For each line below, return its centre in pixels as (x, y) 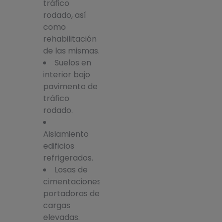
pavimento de (70, 86)
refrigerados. (68, 158)
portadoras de (71, 193)
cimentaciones (72, 181)
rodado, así (64, 15)
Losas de (71, 169)
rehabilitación (70, 39)
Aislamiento (66, 134)
